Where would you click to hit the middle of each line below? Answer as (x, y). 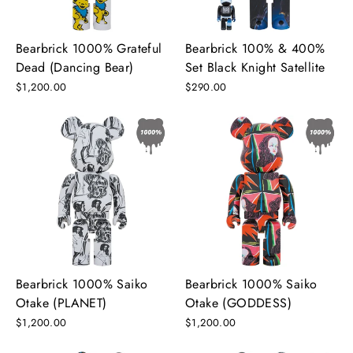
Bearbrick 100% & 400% (255, 48)
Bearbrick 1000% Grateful (89, 48)
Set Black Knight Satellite (255, 67)
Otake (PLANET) (61, 303)
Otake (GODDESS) (238, 303)
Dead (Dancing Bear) (75, 67)
